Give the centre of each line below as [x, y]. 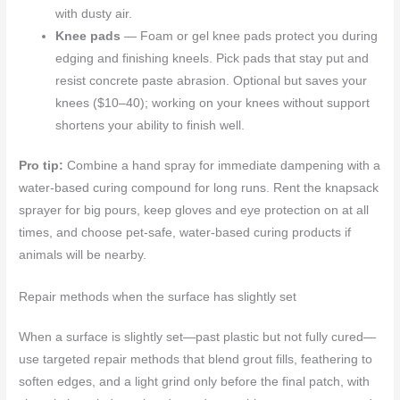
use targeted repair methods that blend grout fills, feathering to [196, 360]
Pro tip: [42, 166]
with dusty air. [94, 13]
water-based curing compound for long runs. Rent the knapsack [199, 188]
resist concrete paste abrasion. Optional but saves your [212, 80]
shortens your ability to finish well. [150, 125]
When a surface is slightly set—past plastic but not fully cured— [198, 337]
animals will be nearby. [83, 255]
